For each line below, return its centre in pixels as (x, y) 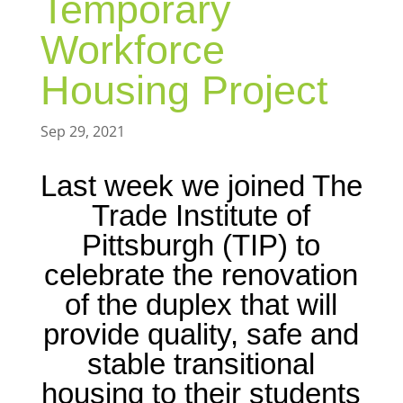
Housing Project (184, 90)
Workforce (132, 49)
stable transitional (201, 363)
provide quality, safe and (201, 334)
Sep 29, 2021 (82, 131)
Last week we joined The (201, 185)
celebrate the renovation (201, 274)
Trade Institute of (201, 215)
